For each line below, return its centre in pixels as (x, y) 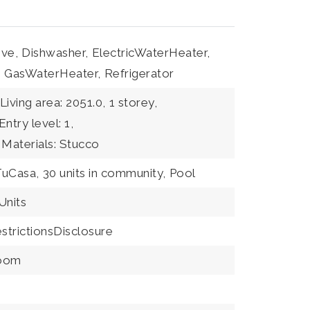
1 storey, (133, 102)
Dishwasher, (55, 53)
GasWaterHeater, (53, 73)
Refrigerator (139, 73)
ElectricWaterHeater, (151, 53)
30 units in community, (104, 173)
